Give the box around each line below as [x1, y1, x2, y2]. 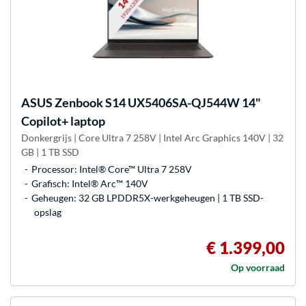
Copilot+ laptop [21, 113, 105, 128]
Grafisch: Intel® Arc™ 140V [31, 177, 148, 189]
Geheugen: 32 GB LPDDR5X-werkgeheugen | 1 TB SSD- [31, 191, 264, 204]
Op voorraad [231, 261, 285, 273]
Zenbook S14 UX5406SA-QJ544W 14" [53, 94, 261, 110]
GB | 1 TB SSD [21, 145, 79, 158]
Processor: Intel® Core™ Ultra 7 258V [31, 163, 192, 175]
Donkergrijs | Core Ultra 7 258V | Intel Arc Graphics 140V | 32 [21, 131, 283, 143]
